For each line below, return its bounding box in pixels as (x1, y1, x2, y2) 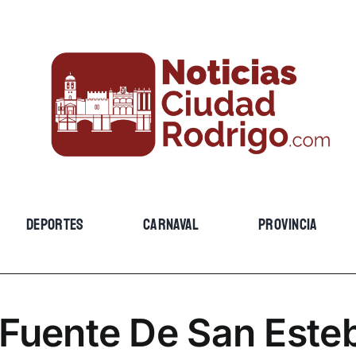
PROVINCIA (257, 210, 318, 239)
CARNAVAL (143, 210, 199, 239)
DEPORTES (26, 210, 84, 239)
